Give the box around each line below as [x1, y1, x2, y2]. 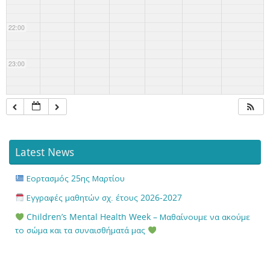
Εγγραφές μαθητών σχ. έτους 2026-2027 [24, 192, 183, 203]
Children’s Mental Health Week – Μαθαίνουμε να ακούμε [24, 212, 251, 222]
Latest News [15, 145, 74, 159]
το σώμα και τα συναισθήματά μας [15, 225, 148, 236]
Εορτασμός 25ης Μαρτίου [24, 173, 125, 184]
